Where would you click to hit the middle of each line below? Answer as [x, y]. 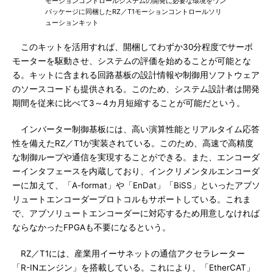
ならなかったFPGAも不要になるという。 [91, 227]
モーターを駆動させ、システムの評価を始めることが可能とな [132, 61]
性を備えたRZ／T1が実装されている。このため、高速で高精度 [133, 143]
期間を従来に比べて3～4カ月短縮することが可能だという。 [129, 103]
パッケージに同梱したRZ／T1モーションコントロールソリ [133, 12]
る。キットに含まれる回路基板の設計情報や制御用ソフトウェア [136, 75]
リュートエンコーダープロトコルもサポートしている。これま [132, 199]
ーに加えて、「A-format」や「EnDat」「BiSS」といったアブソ [136, 185]
